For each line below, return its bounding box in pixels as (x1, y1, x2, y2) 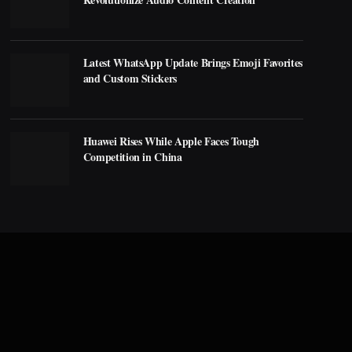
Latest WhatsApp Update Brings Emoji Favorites (82, 54, 302, 71)
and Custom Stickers (82, 70, 178, 87)
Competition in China (82, 148, 182, 166)
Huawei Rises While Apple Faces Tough (82, 133, 260, 150)
